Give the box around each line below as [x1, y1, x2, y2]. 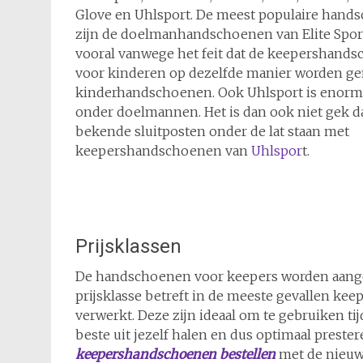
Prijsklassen [75, 234, 181, 258]
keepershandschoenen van [75, 143, 251, 159]
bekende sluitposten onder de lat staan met [75, 123, 349, 139]
